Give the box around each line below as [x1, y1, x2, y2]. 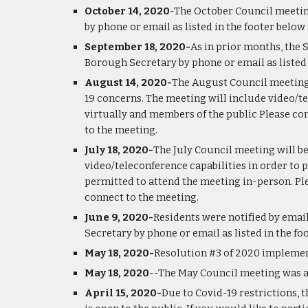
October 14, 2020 [84, 5, 170, 17]
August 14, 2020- [84, 76, 172, 89]
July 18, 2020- [84, 144, 153, 156]
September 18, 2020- [84, 41, 190, 53]
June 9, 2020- [84, 211, 153, 223]
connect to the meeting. [84, 191, 199, 203]
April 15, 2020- [84, 287, 162, 299]
